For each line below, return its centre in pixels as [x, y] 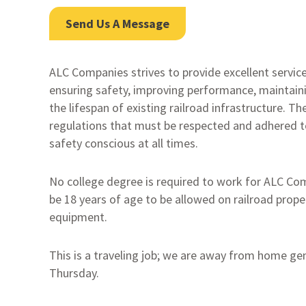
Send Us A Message [117, 23]
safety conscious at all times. [125, 143]
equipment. [80, 217]
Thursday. [74, 273]
